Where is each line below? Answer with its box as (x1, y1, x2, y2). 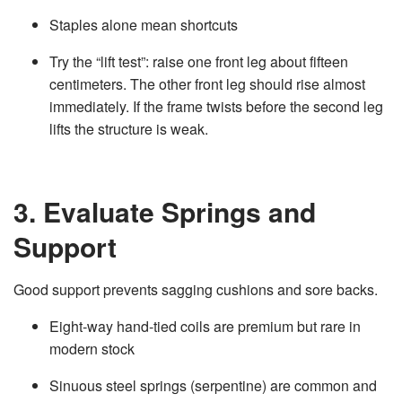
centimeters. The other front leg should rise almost (49, 74, 365, 94)
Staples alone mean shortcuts (49, 14, 238, 35)
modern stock (49, 338, 135, 359)
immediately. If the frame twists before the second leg (49, 96, 383, 117)
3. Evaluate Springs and (13, 192, 316, 231)
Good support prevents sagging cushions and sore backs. (13, 279, 378, 300)
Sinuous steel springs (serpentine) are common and (49, 375, 377, 396)
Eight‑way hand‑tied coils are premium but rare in (49, 316, 361, 336)
